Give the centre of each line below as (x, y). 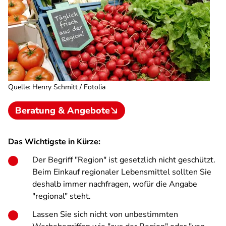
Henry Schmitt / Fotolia (69, 87)
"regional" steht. (62, 196)
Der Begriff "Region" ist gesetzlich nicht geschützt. (124, 160)
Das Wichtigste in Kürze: (54, 142)
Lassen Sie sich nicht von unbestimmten (105, 214)
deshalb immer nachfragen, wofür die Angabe (115, 184)
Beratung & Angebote (63, 110)
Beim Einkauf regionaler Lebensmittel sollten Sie (122, 172)
